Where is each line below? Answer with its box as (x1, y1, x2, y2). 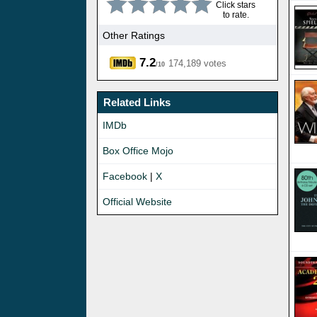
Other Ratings (103, 29, 165, 41)
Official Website (103, 196, 172, 208)
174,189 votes (168, 58, 226, 69)
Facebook (103, 171, 147, 183)
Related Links (103, 96, 171, 109)
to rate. (222, 10, 249, 21)
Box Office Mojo (103, 145, 173, 157)
